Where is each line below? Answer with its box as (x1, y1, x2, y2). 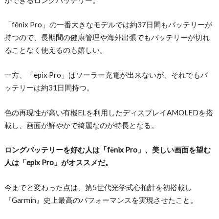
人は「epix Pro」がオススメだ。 (4, 158, 112, 167)
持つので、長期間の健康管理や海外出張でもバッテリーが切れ (4, 33, 210, 42)
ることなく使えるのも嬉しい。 (4, 45, 107, 55)
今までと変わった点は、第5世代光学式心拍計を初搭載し (4, 182, 192, 192)
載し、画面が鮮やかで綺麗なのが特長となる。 (4, 120, 158, 130)
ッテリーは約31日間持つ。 (4, 83, 94, 92)
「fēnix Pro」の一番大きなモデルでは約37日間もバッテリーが (4, 20, 212, 29)
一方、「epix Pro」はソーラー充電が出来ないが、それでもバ (4, 70, 208, 80)
